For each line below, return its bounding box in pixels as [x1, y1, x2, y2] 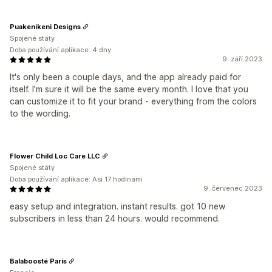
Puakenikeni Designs [10, 22, 81, 31]
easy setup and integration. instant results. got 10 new [10, 201, 225, 211]
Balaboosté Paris [10, 256, 67, 265]
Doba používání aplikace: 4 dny [10, 46, 111, 54]
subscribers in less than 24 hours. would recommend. [10, 213, 220, 223]
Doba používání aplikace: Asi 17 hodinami [10, 175, 143, 183]
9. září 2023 [222, 55, 262, 63]
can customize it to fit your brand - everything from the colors [10, 96, 257, 106]
